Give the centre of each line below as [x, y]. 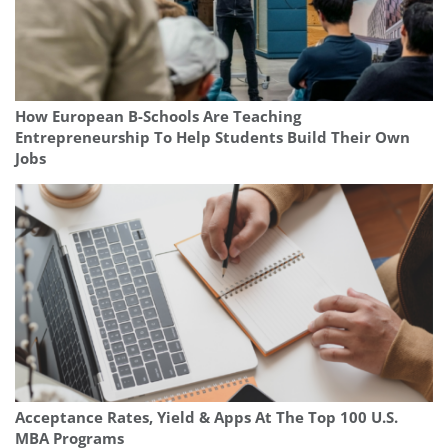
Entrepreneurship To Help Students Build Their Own [212, 138]
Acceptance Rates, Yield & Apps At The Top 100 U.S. [206, 418]
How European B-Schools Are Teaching [158, 117]
